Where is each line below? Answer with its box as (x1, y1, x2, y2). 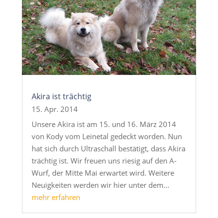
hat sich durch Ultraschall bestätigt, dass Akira (31, 143, 185, 153)
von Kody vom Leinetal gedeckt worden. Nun (31, 131, 182, 141)
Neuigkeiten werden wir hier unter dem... (31, 180, 169, 190)
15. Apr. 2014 (31, 104, 78, 114)
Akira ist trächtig (31, 91, 91, 102)
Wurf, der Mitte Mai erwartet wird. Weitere (31, 167, 174, 178)
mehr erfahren (31, 192, 80, 202)
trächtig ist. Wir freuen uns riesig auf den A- (31, 155, 177, 165)
